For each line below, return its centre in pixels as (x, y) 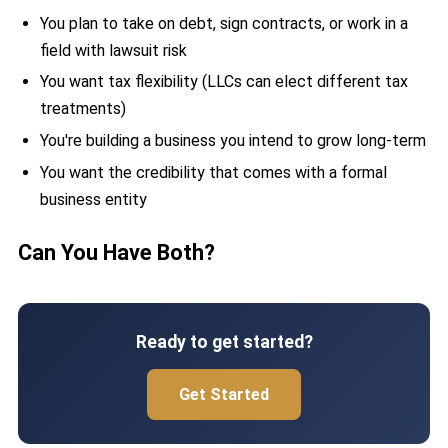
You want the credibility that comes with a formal (213, 173)
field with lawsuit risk (113, 50)
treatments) (82, 109)
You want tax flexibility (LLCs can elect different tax (223, 82)
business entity (93, 200)
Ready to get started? (224, 342)
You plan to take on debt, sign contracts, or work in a (223, 23)
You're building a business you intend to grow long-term (232, 141)
